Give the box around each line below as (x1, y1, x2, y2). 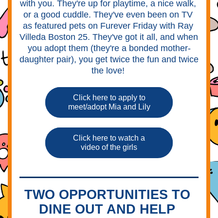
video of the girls (81, 143, 137, 151)
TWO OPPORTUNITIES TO (24, 187, 190, 202)
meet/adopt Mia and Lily (68, 103, 150, 111)
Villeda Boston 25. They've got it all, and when (19, 32, 198, 42)
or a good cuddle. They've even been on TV (23, 10, 193, 19)
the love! (91, 66, 127, 75)
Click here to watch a (73, 134, 145, 142)
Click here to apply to (73, 93, 145, 102)
